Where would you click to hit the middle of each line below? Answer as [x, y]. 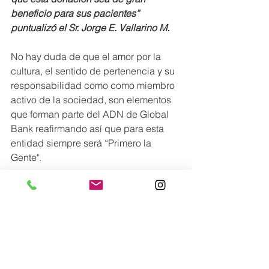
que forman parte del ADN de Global [91, 114]
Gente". [27, 158]
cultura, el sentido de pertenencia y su [94, 71]
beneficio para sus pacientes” [76, 14]
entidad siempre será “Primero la [82, 143]
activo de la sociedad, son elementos [92, 100]
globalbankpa [49, 201]
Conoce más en [45, 186]
